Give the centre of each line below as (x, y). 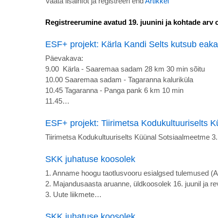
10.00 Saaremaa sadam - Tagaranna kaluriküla (119, 79)
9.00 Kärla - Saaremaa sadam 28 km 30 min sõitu (125, 69)
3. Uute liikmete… (73, 195)
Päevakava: (64, 58)
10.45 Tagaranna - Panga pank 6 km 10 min (115, 90)
